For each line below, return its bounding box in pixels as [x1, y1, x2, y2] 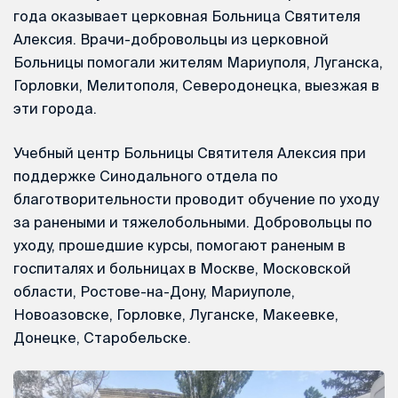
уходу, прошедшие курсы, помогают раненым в [13, 236, 346, 253]
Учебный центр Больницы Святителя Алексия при [13, 144, 366, 161]
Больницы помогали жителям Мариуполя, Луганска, [13, 53, 383, 70]
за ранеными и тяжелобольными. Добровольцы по [13, 213, 372, 230]
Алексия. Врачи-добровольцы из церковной [13, 30, 329, 47]
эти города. [13, 99, 97, 116]
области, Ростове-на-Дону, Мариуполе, [13, 283, 295, 299]
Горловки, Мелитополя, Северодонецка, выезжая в [13, 76, 379, 93]
